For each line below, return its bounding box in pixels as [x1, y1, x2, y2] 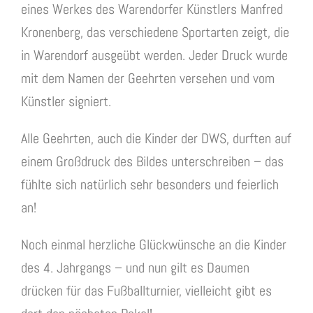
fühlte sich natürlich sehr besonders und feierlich [21, 175, 279, 194]
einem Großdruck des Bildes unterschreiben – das [21, 152, 284, 171]
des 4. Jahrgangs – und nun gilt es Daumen [21, 259, 249, 277]
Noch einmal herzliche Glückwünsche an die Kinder [21, 235, 286, 254]
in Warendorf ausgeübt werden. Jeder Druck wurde [21, 46, 288, 65]
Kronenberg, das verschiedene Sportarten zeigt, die [21, 23, 289, 42]
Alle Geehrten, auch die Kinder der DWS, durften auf [21, 129, 291, 148]
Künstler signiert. [21, 92, 111, 111]
